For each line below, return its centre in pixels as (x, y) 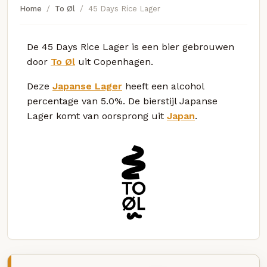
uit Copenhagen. (114, 61)
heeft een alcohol (163, 86)
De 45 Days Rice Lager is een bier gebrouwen (131, 46)
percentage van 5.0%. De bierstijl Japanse (122, 101)
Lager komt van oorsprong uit (97, 116)
